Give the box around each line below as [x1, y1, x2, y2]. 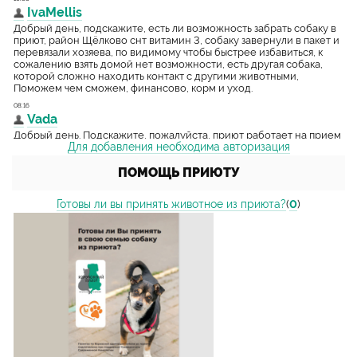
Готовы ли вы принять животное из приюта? [57, 198, 286, 210]
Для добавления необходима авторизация [67, 140, 290, 153]
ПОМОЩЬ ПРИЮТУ [118, 165, 239, 180]
